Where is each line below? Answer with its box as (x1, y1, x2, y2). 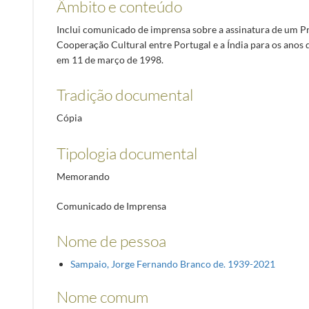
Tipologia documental (56, 143, 197, 163)
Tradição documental (56, 85, 193, 105)
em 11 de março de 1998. (56, 53, 163, 66)
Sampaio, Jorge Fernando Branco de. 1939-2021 (70, 258, 275, 270)
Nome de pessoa (56, 231, 166, 251)
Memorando (56, 170, 110, 182)
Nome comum (56, 287, 148, 307)
